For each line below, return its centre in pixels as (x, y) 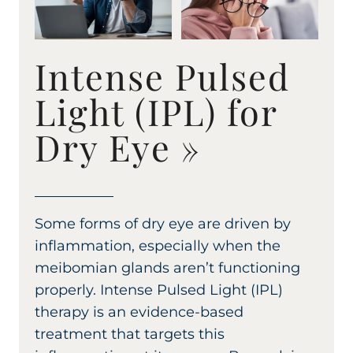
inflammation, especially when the (158, 246)
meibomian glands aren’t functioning (167, 268)
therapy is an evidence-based (139, 312)
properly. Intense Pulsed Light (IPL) (159, 290)
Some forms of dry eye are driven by (163, 224)
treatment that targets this (130, 334)
